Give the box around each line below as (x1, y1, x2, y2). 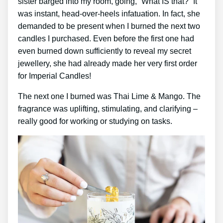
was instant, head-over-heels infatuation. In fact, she (18, 9, 200, 18)
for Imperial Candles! (18, 71, 91, 80)
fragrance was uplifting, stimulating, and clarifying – (18, 104, 198, 113)
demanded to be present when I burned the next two (18, 21, 200, 30)
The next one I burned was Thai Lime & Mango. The (18, 92, 201, 101)
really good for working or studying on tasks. (18, 116, 172, 125)
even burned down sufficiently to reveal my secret (18, 46, 191, 55)
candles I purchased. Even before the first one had (18, 34, 194, 43)
